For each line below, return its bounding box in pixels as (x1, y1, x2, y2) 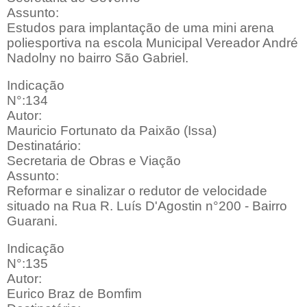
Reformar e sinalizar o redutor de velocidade (7, 184, 267, 199)
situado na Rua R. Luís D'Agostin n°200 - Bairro (7, 199, 287, 214)
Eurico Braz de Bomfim (7, 286, 142, 302)
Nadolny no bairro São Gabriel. (7, 51, 188, 66)
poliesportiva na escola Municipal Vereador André (7, 36, 298, 51)
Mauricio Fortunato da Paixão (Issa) (7, 123, 217, 138)
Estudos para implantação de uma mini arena (7, 21, 274, 36)
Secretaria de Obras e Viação (7, 153, 181, 169)
